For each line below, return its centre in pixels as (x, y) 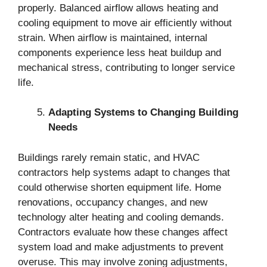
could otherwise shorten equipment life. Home (119, 187)
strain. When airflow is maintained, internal (113, 38)
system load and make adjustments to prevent (121, 247)
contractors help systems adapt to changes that (124, 172)
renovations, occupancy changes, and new (113, 202)
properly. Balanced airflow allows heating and (118, 8)
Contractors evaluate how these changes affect (123, 232)
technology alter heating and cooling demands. (121, 217)
